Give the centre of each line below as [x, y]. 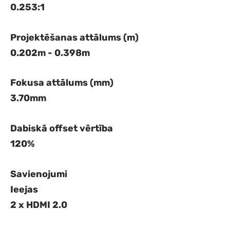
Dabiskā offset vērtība [62, 129]
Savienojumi [39, 174]
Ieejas [24, 189]
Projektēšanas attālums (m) [74, 37]
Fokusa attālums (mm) [62, 83]
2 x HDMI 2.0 [39, 205]
